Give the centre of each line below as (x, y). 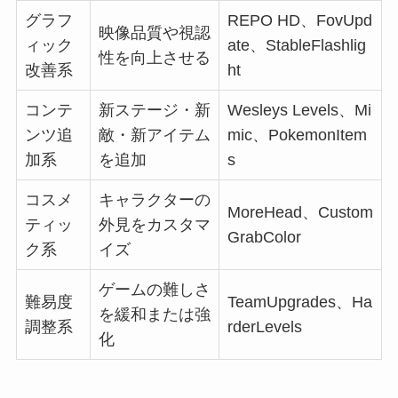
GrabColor (264, 238)
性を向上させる (154, 58)
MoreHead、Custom (300, 213)
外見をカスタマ (154, 225)
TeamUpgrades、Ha (299, 302)
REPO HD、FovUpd (299, 21)
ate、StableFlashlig (296, 46)
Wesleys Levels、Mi (299, 111)
